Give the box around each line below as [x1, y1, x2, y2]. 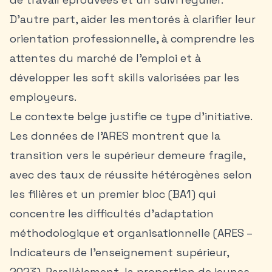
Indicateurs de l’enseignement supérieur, [10, 245, 229, 259]
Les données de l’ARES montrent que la [10, 129, 220, 143]
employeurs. [10, 90, 76, 104]
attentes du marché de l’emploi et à [10, 51, 201, 65]
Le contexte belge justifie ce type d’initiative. [10, 109, 252, 123]
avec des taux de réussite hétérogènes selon [10, 168, 252, 182]
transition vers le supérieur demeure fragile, [10, 148, 245, 162]
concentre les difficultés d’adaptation [10, 206, 214, 220]
